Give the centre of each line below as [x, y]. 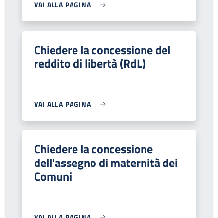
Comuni [53, 176]
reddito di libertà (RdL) [90, 63]
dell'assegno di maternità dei [106, 163]
